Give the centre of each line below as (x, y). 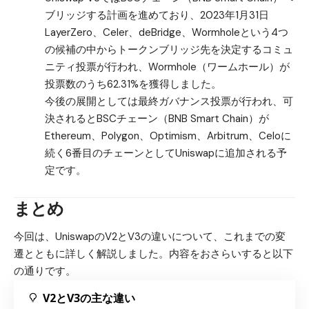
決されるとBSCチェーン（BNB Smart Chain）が (157, 119)
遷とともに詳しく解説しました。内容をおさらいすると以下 (153, 254)
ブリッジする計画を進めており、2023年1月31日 (157, 16)
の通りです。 (45, 271)
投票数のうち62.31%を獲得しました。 (133, 84)
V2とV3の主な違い (89, 298)
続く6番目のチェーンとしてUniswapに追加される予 (166, 153)
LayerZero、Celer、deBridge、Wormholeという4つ (166, 33)
